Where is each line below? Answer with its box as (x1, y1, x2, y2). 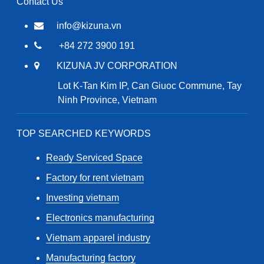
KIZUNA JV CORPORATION (57, 60, 177, 71)
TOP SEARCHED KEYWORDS (16, 128, 151, 138)
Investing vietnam (46, 192, 119, 203)
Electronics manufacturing (46, 212, 154, 223)
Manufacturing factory (46, 252, 136, 263)
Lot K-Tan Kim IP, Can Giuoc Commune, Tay (58, 80, 242, 91)
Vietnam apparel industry (46, 232, 150, 243)
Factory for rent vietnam (46, 172, 144, 183)
